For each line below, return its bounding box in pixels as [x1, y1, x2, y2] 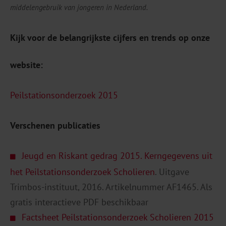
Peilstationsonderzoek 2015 [10, 89, 118, 101]
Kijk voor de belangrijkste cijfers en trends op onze [10, 31, 210, 43]
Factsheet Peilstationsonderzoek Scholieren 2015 [22, 211, 214, 223]
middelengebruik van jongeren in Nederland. [10, 2, 148, 12]
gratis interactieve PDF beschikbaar [10, 196, 148, 208]
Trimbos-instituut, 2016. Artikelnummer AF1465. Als [10, 181, 212, 193]
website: [10, 59, 43, 71]
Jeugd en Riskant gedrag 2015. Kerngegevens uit [22, 149, 212, 161]
